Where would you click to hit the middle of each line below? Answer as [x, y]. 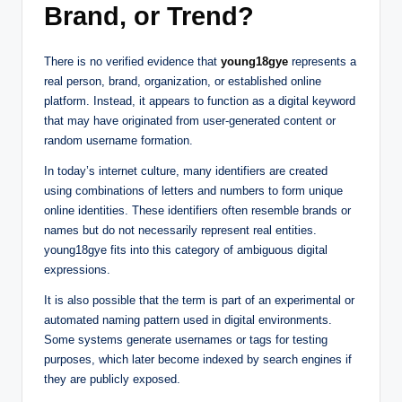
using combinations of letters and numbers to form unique [193, 190]
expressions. [77, 269]
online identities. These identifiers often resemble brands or [197, 210]
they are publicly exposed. [112, 379]
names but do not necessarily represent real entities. [180, 230]
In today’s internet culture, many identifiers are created [186, 170]
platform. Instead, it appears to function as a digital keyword [200, 100]
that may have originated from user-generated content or [190, 120]
